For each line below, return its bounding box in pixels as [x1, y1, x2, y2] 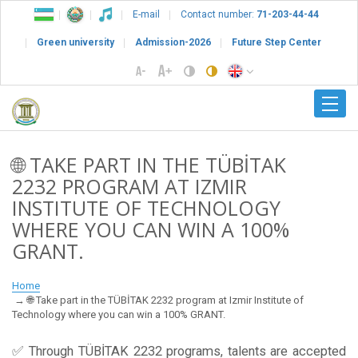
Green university [37, 37, 114, 48]
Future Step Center [232, 37, 321, 48]
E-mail [133, 9, 160, 20]
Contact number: [181, 9, 257, 20]
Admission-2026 [135, 37, 211, 48]
